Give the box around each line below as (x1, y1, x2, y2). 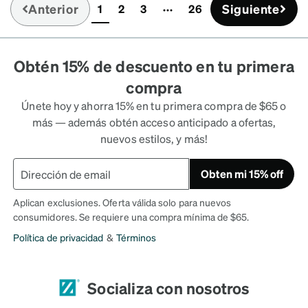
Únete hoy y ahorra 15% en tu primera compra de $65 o (21, 98, 287, 113)
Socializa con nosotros (87, 277, 250, 298)
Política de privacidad (13, 231, 104, 244)
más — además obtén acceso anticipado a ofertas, (32, 115, 276, 130)
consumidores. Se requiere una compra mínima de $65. (13, 210, 250, 223)
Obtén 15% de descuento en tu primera (13, 56, 295, 76)
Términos (115, 231, 157, 244)
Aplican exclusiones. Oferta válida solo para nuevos (13, 196, 232, 209)
